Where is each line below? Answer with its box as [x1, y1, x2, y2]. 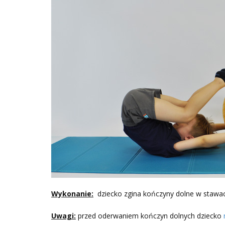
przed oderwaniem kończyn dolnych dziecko [76, 210, 223, 220]
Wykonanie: [51, 188, 93, 198]
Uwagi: [51, 210, 76, 220]
